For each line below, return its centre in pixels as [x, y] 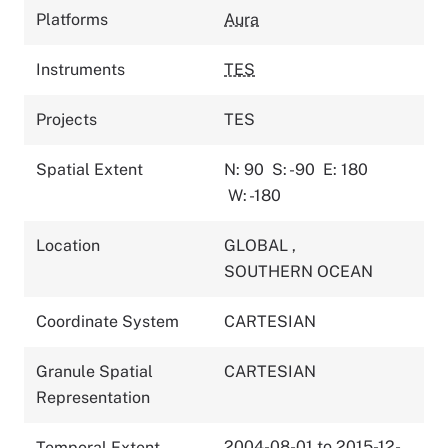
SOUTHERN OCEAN [298, 271]
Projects [66, 119]
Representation [93, 397]
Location [68, 245]
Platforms [72, 19]
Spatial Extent [89, 169]
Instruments [80, 69]
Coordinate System [107, 321]
